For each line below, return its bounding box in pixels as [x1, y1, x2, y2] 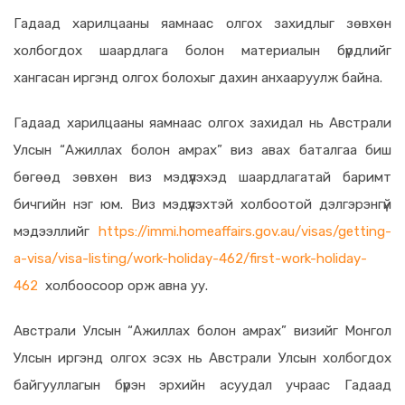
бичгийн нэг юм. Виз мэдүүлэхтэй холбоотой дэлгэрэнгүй [14, 196, 391, 212]
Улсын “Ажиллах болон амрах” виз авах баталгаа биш [14, 142, 391, 158]
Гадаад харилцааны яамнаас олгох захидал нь [14, 115, 329, 131]
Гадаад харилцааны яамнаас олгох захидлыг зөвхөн [14, 15, 391, 32]
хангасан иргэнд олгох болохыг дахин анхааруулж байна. [14, 70, 386, 86]
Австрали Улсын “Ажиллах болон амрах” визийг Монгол [14, 323, 391, 339]
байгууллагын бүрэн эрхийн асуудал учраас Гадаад [14, 377, 391, 393]
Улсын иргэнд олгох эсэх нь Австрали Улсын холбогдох [14, 350, 391, 366]
